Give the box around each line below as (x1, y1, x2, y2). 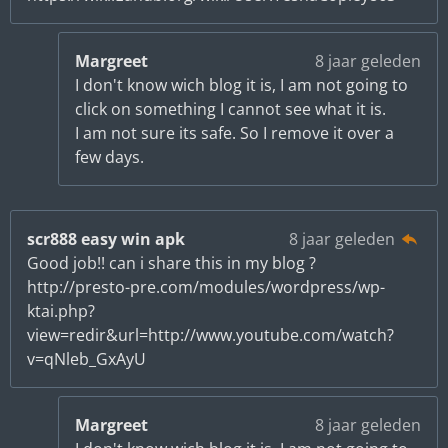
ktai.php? (27, 299, 95, 322)
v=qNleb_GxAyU (27, 347, 146, 370)
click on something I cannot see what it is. (75, 97, 386, 120)
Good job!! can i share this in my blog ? (27, 251, 316, 274)
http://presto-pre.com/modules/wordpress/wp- (27, 275, 385, 298)
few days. (75, 145, 144, 168)
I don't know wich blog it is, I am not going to (75, 73, 408, 96)
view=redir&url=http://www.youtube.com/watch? (27, 323, 394, 346)
